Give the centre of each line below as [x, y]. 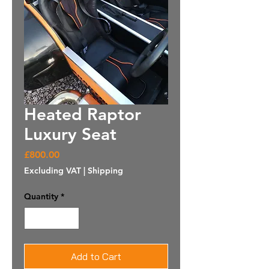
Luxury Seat [70, 134]
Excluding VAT [53, 170]
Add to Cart [96, 256]
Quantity [41, 196]
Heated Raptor [83, 114]
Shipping [105, 170]
